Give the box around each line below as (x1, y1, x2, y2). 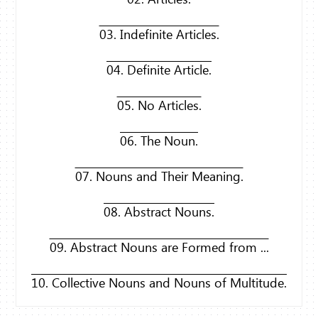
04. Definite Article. (106, 61, 212, 79)
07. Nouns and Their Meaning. (75, 168, 243, 185)
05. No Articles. (116, 97, 202, 114)
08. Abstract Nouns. (104, 203, 214, 221)
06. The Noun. (120, 132, 198, 150)
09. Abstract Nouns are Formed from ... (49, 238, 269, 256)
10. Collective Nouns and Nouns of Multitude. (31, 274, 287, 292)
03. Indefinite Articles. (99, 26, 219, 43)
